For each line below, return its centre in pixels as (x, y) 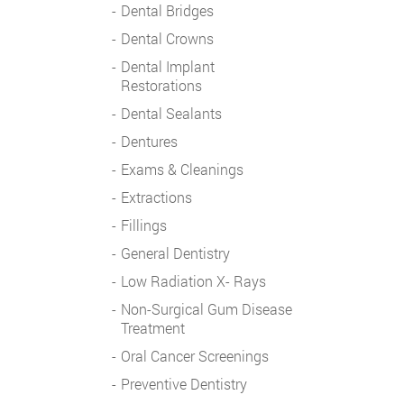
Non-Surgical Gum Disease (207, 308)
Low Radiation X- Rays (193, 280)
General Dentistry (175, 252)
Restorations (161, 85)
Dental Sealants (171, 113)
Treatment (153, 327)
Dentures (149, 141)
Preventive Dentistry (184, 383)
